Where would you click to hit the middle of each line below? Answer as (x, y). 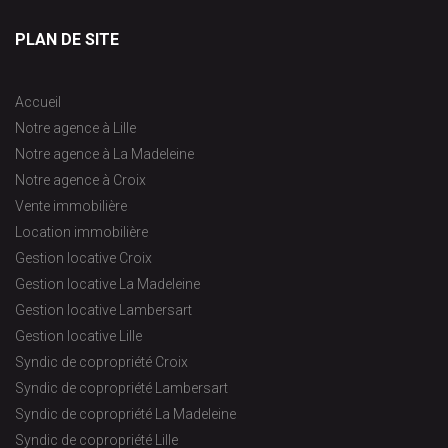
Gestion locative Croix (83, 257)
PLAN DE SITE (67, 39)
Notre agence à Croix (80, 179)
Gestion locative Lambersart (103, 309)
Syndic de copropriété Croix (101, 361)
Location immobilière (81, 231)
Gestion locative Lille (78, 335)
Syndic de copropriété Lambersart (121, 387)
